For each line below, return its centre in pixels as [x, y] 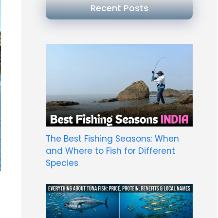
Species [62, 163]
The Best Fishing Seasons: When [112, 138]
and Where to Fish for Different [110, 151]
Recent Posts [119, 8]
